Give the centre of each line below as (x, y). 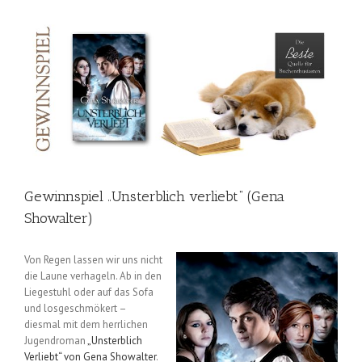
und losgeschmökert (71, 309)
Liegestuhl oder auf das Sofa (89, 293)
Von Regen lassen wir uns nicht (93, 260)
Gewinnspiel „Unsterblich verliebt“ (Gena (154, 197)
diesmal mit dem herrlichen (86, 325)
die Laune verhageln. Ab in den (93, 276)
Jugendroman (56, 341)
